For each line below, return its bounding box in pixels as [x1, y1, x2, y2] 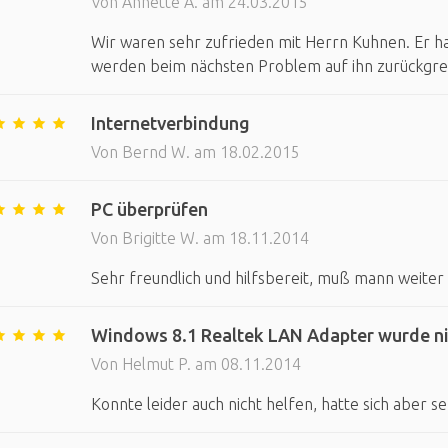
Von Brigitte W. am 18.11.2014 [90, 229, 309, 247]
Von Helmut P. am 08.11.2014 [90, 355, 301, 373]
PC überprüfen [90, 199, 208, 219]
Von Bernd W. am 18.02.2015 [90, 143, 300, 161]
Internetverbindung [90, 113, 250, 133]
